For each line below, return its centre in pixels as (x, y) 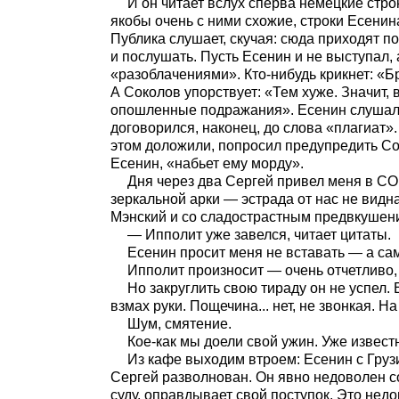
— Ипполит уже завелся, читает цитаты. (259, 235)
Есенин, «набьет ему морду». (207, 163)
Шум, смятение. (179, 324)
